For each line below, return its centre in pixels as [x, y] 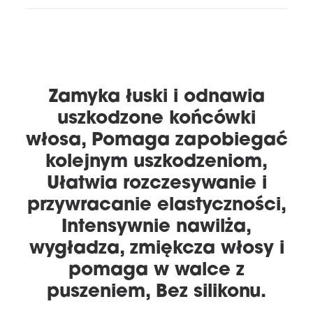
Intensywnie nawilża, [156, 225]
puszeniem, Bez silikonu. [156, 290]
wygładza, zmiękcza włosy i [156, 247]
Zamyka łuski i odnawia [156, 95]
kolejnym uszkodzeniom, [156, 160]
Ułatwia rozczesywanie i [156, 182]
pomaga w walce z [156, 268]
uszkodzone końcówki [156, 117]
